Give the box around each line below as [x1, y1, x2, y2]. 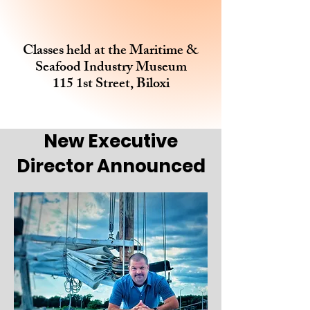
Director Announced [16, 154, 206, 179]
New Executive [44, 129, 178, 154]
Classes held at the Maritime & [23, 39, 199, 64]
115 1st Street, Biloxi [52, 73, 170, 97]
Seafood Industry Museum [35, 56, 187, 80]
